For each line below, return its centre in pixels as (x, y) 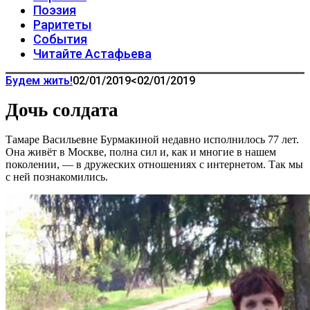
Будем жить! (39, 81)
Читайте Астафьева (92, 54)
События (60, 39)
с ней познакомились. (57, 177)
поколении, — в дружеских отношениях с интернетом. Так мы (154, 165)
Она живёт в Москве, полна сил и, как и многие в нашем (141, 152)
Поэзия (55, 10)
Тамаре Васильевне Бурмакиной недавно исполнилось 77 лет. (152, 140)
